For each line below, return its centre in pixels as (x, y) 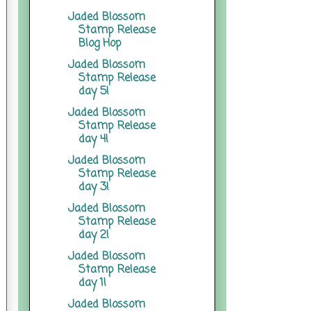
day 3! (93, 187)
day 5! (93, 91)
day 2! (93, 235)
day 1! (92, 283)
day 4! (93, 139)
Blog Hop (100, 43)
